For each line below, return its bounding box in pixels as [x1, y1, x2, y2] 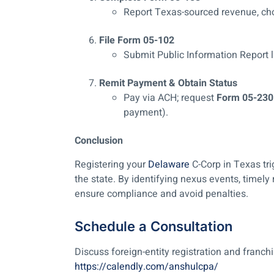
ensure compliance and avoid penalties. [75, 186, 248, 201]
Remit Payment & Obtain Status [99, 76, 237, 91]
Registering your [75, 157, 148, 172]
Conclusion [75, 133, 123, 149]
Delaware [148, 157, 190, 172]
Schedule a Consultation [75, 218, 232, 234]
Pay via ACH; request [124, 91, 217, 106]
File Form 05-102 [99, 33, 174, 48]
